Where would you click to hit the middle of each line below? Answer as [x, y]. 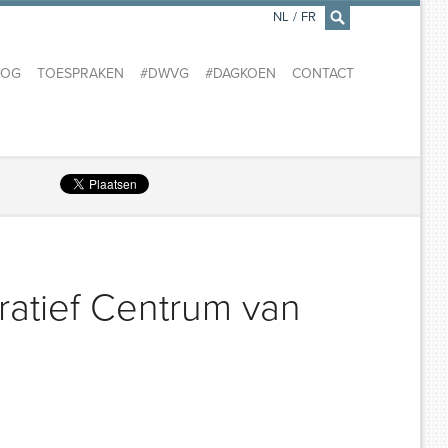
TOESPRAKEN [80, 74]
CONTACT [322, 74]
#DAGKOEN [240, 74]
